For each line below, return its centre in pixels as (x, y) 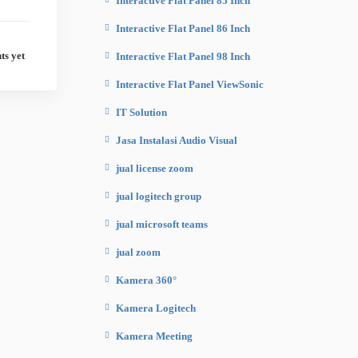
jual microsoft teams (162, 224)
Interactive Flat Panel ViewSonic (190, 84)
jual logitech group (159, 196)
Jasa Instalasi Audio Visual (177, 140)
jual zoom (138, 252)
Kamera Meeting (154, 336)
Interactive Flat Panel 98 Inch (183, 56)
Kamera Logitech (156, 308)
